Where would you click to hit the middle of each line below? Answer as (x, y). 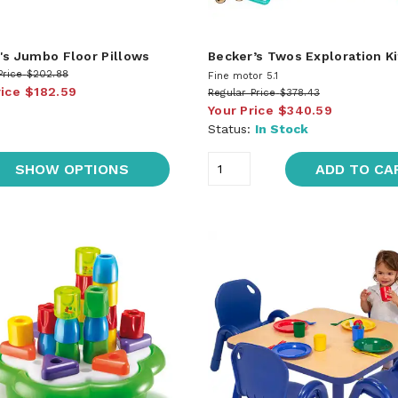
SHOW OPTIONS (72, 169)
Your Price (240, 110)
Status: (231, 128)
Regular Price (242, 92)
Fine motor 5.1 (243, 76)
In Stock (281, 128)
